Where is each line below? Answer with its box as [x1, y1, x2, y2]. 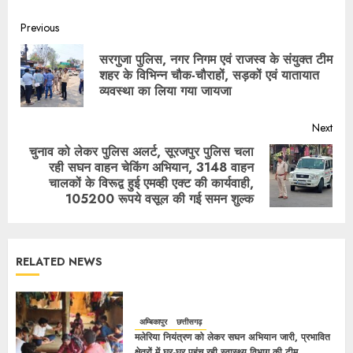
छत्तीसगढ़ [176, 316, 202, 329]
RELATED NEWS [16, 254, 102, 270]
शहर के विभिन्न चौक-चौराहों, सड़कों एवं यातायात [99, 66, 319, 85]
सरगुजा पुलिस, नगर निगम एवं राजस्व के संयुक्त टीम [99, 50, 333, 69]
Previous [20, 20, 59, 36]
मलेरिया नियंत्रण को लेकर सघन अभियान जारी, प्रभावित [135, 330, 330, 345]
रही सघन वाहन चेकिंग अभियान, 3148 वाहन [49, 158, 254, 177]
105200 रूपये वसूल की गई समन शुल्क [65, 190, 254, 209]
